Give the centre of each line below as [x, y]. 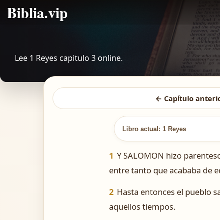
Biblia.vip [37, 12]
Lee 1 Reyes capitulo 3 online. [69, 58]
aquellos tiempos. [142, 206]
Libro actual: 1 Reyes [154, 129]
